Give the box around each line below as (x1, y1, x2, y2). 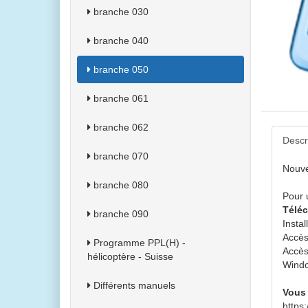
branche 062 (91, 122, 148, 133)
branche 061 (91, 93, 148, 104)
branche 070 (91, 151, 148, 162)
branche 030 (91, 6, 148, 17)
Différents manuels (91, 280, 175, 291)
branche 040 (91, 35, 148, 46)
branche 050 (91, 64, 148, 75)
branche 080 (91, 179, 148, 190)
